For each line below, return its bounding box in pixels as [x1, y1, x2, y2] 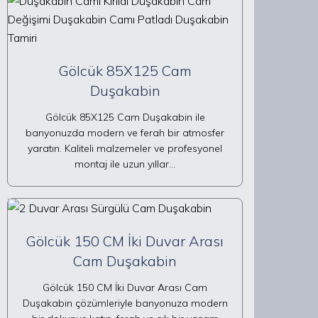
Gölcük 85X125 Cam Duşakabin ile [45, 111, 205, 124]
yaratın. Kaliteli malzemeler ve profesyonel [28, 142, 222, 155]
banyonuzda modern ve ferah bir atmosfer [26, 126, 224, 139]
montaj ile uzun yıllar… [75, 158, 175, 170]
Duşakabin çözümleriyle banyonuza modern [22, 297, 228, 309]
